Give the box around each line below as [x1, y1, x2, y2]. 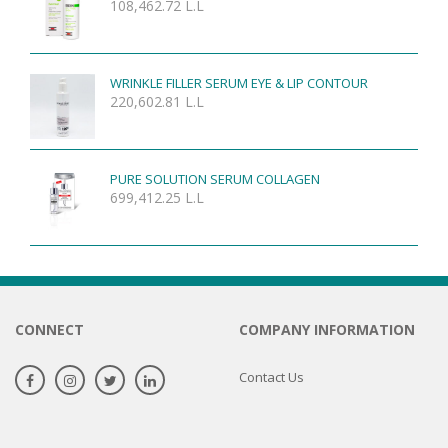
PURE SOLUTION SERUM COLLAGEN [110, 170, 320, 188]
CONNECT [15, 320, 84, 339]
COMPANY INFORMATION [239, 320, 415, 339]
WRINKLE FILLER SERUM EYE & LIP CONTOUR [110, 74, 368, 92]
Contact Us [239, 368, 304, 386]
